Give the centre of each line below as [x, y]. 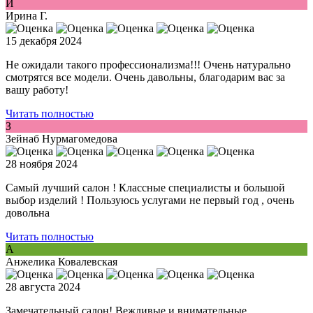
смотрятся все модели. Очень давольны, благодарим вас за [145, 78]
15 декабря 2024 [44, 41]
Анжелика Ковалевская [61, 262]
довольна [28, 213]
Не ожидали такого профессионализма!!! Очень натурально [148, 65]
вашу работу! [37, 90]
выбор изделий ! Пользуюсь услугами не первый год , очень [150, 201]
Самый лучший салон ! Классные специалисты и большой [145, 188]
